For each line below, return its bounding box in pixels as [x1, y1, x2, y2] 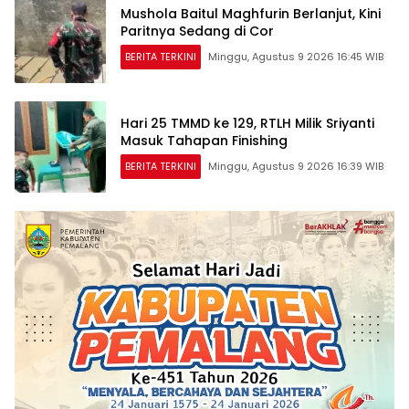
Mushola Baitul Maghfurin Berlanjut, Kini [121, 4, 381, 23]
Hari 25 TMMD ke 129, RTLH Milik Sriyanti [121, 113, 374, 132]
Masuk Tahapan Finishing [121, 131, 288, 150]
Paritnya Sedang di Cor [121, 21, 274, 40]
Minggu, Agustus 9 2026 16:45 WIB [208, 48, 383, 64]
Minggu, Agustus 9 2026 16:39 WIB [208, 158, 383, 173]
